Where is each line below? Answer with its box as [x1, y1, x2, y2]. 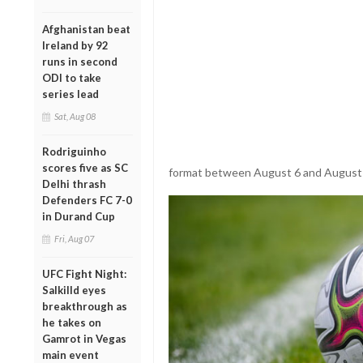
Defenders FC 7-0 [42, 193, 132, 207]
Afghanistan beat [42, 22, 130, 36]
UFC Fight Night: [42, 267, 126, 280]
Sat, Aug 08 [54, 110, 96, 122]
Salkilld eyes [42, 283, 106, 297]
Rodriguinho [42, 144, 106, 158]
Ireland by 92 [42, 38, 109, 52]
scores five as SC [42, 160, 128, 174]
